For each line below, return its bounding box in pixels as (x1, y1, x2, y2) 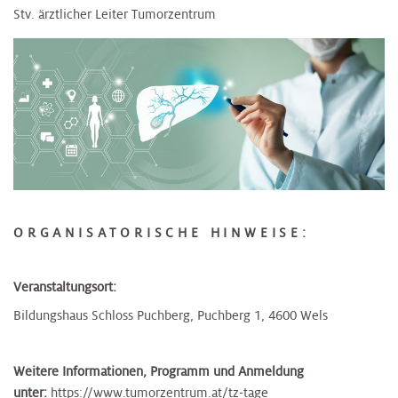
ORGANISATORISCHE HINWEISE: (13, 225, 310, 242)
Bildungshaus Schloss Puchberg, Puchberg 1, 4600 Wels (13, 306, 328, 323)
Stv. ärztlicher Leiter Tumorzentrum (13, 6, 216, 23)
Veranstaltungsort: (13, 279, 116, 296)
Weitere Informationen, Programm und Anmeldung (13, 362, 304, 379)
